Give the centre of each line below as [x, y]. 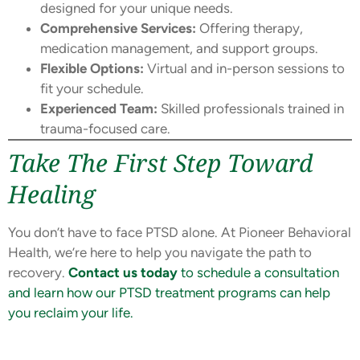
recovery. [38, 273]
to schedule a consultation [258, 273]
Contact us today [123, 273]
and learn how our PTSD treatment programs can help [169, 293]
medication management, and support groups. [179, 49]
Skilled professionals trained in [251, 109]
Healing [52, 194]
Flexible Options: [92, 69]
